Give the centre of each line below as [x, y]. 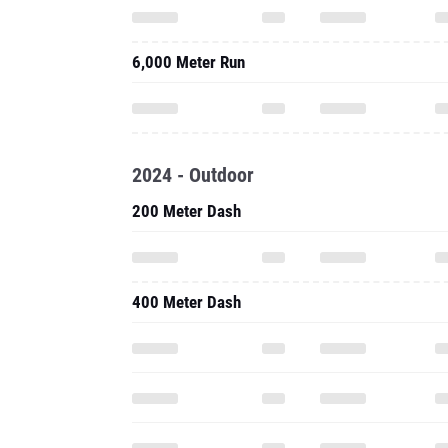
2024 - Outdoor [193, 175]
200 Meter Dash [186, 211]
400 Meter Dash [186, 302]
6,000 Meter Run [188, 62]
